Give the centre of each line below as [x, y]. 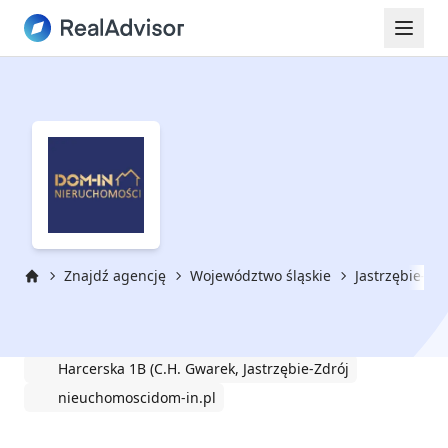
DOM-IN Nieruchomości [166, 327]
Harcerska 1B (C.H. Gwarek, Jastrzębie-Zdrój [203, 368]
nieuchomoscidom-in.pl [137, 397]
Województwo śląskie [260, 275]
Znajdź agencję [115, 275]
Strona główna [71, 293]
